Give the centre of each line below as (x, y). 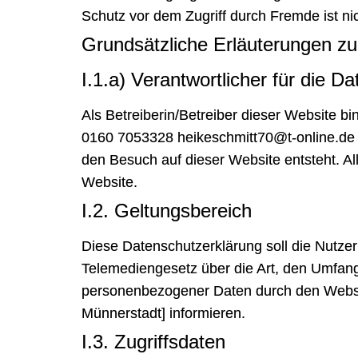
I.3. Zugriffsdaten (153, 342)
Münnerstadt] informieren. (163, 314)
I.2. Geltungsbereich (167, 211)
